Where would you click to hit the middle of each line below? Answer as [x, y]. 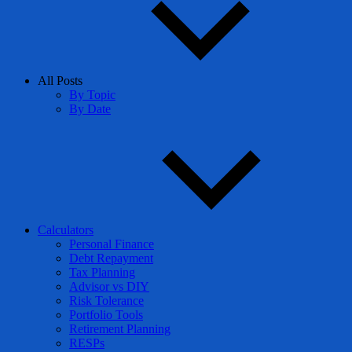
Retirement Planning [120, 329]
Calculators [66, 230]
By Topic [92, 95]
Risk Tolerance [106, 301]
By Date [90, 109]
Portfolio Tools [106, 315]
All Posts [60, 81]
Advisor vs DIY [109, 286]
